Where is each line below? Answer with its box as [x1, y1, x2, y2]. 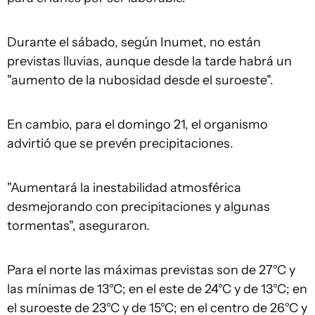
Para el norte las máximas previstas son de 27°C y [7, 262, 295, 278]
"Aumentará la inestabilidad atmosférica [7, 180, 241, 195]
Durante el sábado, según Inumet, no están [7, 34, 261, 50]
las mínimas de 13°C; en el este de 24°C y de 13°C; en [7, 281, 307, 297]
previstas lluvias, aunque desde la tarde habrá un [7, 53, 292, 69]
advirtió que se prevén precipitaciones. [7, 136, 236, 151]
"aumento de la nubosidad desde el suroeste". [7, 72, 276, 88]
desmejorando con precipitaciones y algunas [7, 199, 270, 214]
